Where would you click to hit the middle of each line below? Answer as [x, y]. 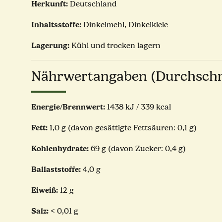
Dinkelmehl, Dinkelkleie [126, 25]
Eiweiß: [45, 190]
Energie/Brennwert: [68, 107]
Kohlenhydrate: [60, 149]
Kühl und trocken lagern [115, 46]
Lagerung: [50, 46]
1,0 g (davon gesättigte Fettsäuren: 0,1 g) [122, 128]
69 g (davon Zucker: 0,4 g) [137, 149]
